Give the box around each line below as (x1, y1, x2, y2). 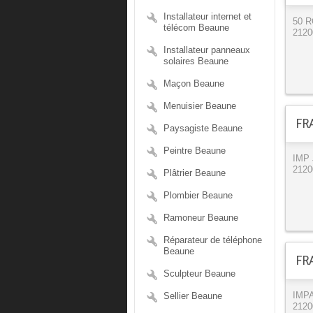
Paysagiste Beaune (163, 123, 242, 133)
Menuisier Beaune (163, 101, 236, 111)
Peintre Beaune (163, 145, 226, 156)
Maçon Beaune (163, 78, 224, 89)
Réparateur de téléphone (163, 235, 262, 245)
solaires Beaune (163, 56, 228, 66)
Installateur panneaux (163, 45, 250, 55)
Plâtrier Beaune (163, 168, 226, 178)
